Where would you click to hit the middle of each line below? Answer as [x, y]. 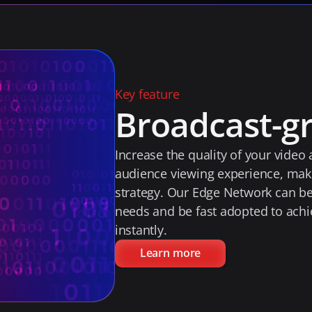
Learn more [170, 253]
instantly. [141, 229]
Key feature [147, 94]
